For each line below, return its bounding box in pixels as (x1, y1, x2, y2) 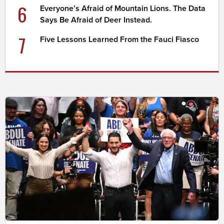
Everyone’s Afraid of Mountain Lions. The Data (40, 3, 206, 14)
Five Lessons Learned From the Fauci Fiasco (40, 34, 199, 45)
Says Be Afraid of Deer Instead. (40, 15, 152, 25)
